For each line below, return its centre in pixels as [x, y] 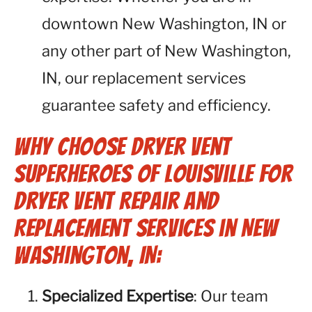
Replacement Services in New [146, 228]
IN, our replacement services [144, 78]
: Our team [231, 296]
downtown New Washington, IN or [164, 24]
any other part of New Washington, [166, 51]
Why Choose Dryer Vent [123, 147]
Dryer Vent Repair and [117, 201]
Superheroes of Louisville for [153, 174]
